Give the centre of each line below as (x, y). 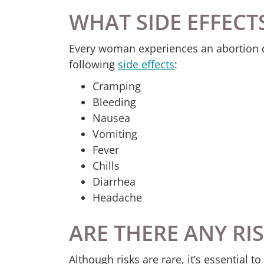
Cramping (117, 86)
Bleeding (114, 102)
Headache (117, 197)
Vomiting (115, 133)
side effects (146, 64)
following (93, 64)
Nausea (111, 118)
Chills (106, 165)
